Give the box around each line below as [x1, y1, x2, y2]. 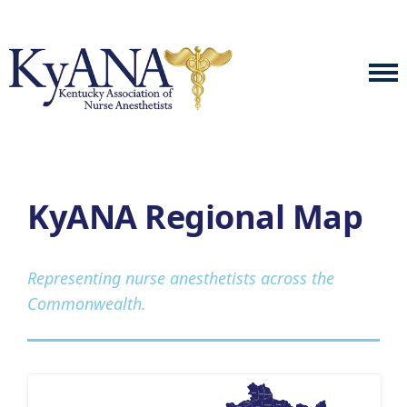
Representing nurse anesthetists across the [27, 267, 334, 289]
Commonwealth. [27, 293, 146, 314]
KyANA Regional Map [27, 194, 362, 239]
